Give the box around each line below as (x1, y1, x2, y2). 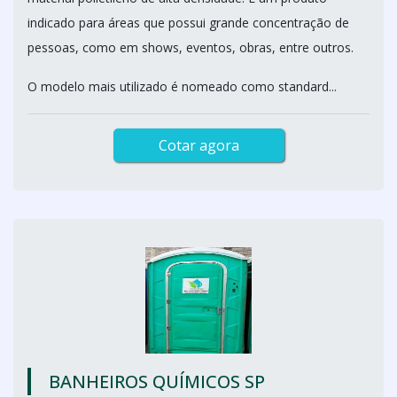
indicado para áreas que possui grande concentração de (27, 14, 349, 31)
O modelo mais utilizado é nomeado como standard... (27, 78, 337, 95)
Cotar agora (158, 136, 239, 155)
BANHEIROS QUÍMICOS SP (49, 370, 265, 393)
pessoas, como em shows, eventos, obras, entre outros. (27, 39, 354, 56)
